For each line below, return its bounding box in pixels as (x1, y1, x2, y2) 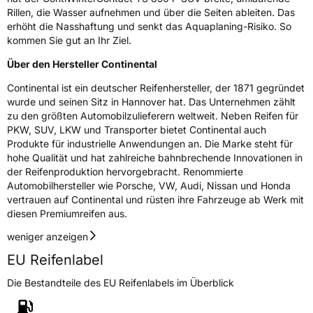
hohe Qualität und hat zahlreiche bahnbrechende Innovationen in (7, 152, 303, 164)
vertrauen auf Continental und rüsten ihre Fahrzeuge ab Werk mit (7, 194, 304, 206)
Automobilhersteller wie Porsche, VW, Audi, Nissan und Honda (7, 180, 291, 192)
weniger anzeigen (7, 231, 88, 243)
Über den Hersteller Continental (7, 58, 157, 71)
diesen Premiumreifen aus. (7, 208, 127, 220)
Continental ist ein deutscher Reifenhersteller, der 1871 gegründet (7, 82, 305, 94)
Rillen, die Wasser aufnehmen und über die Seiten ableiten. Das (7, 6, 295, 19)
